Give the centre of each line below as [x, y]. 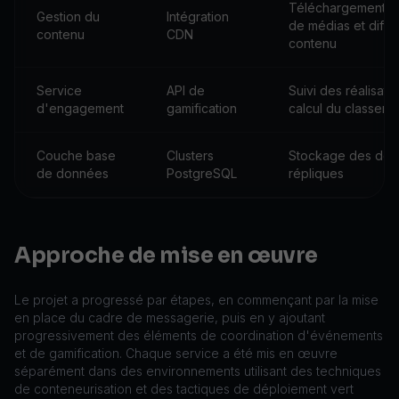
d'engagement [80, 108]
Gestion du [68, 16]
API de [186, 90]
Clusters [190, 155]
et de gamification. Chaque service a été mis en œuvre [176, 353]
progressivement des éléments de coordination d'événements [199, 335]
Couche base [76, 155]
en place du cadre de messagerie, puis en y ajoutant [170, 318]
